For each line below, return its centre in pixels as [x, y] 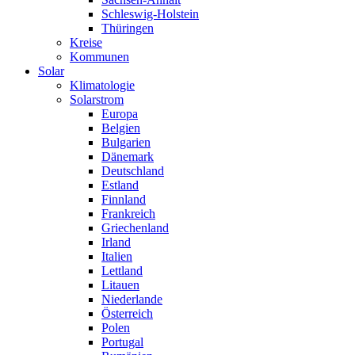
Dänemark [128, 157]
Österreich [127, 314]
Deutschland [133, 171]
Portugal [122, 342]
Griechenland [135, 228]
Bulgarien [126, 143]
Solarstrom [97, 100]
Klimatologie [102, 86]
